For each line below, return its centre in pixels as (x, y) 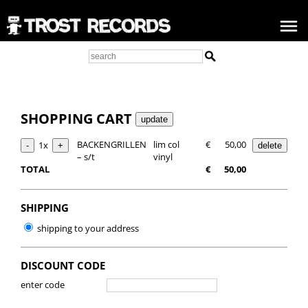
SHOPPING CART (78, 119)
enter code (43, 285)
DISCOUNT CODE (63, 265)
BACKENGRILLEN (112, 144)
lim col (166, 144)
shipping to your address (87, 228)
